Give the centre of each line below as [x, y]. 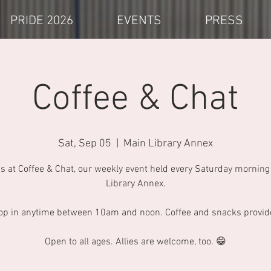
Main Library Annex [168, 144]
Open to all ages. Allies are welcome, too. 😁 [135, 242]
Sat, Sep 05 [85, 144]
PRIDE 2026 [42, 21]
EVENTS [139, 21]
